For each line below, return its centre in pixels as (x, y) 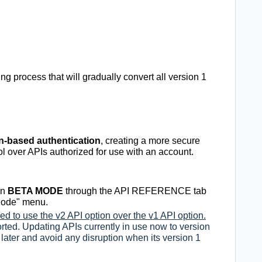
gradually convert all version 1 (144, 77)
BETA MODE (35, 191)
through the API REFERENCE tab (135, 191)
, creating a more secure (150, 141)
